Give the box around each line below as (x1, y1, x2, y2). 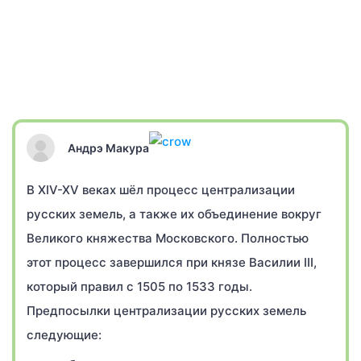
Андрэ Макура (68, 140, 149, 155)
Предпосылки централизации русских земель (27, 303, 306, 318)
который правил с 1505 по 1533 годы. (27, 279, 252, 294)
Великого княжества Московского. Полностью (27, 230, 309, 246)
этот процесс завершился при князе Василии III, (27, 255, 317, 270)
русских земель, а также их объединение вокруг (27, 206, 322, 222)
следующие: (27, 327, 102, 342)
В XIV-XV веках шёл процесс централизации (27, 182, 295, 197)
